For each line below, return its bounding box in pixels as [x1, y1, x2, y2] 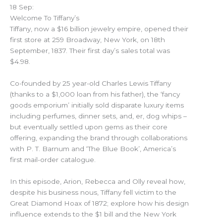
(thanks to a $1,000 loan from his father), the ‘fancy [10, 90, 180, 98]
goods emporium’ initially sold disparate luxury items [10, 101, 184, 109]
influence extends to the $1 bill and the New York [10, 210, 176, 218]
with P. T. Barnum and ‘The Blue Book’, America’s [10, 144, 176, 153]
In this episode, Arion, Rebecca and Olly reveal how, [10, 177, 185, 185]
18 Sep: [10, 3, 34, 11]
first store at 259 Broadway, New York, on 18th [10, 36, 165, 44]
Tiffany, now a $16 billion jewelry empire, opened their [10, 25, 188, 33]
